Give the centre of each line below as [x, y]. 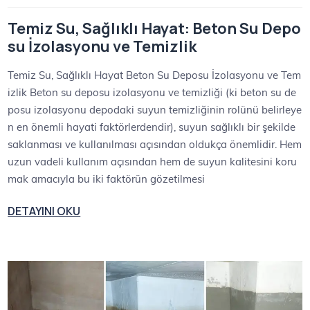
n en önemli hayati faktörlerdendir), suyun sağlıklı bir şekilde [152, 127]
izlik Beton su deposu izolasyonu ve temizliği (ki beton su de [152, 92]
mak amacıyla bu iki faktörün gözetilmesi [107, 179]
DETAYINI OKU [44, 211]
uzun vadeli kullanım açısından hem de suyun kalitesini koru [153, 161]
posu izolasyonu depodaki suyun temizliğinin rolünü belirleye [155, 109]
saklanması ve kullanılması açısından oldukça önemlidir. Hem [155, 144]
